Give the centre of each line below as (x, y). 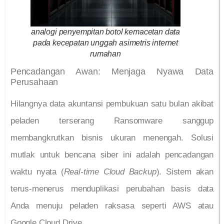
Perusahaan (34, 82)
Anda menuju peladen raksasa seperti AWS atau (112, 206)
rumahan (105, 53)
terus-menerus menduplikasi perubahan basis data (112, 189)
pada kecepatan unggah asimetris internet (105, 42)
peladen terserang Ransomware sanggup (112, 121)
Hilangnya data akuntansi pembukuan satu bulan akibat (112, 104)
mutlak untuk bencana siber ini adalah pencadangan (112, 155)
